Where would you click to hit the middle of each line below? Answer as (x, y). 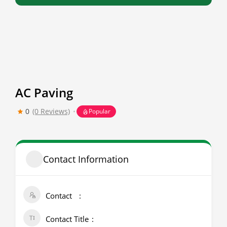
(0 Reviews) (51, 111)
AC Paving (44, 92)
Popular (100, 111)
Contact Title (67, 219)
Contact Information (86, 159)
